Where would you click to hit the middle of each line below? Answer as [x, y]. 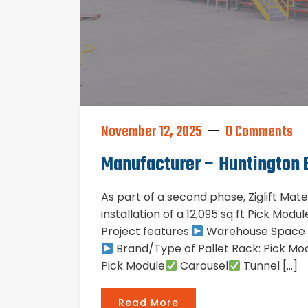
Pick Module [133, 266]
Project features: [146, 232]
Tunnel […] [269, 266]
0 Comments [259, 132]
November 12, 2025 [152, 132]
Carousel [203, 266]
